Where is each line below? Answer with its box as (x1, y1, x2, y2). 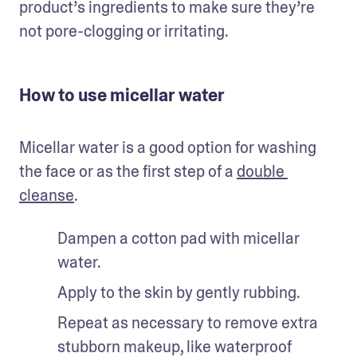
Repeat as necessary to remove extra (57, 312, 318, 333)
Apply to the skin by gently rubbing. (57, 282, 303, 303)
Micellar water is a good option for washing (19, 137, 316, 158)
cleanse (19, 185, 74, 206)
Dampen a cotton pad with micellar (57, 228, 300, 249)
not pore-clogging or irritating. (19, 21, 229, 41)
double (237, 161, 284, 182)
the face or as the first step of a (19, 161, 237, 182)
